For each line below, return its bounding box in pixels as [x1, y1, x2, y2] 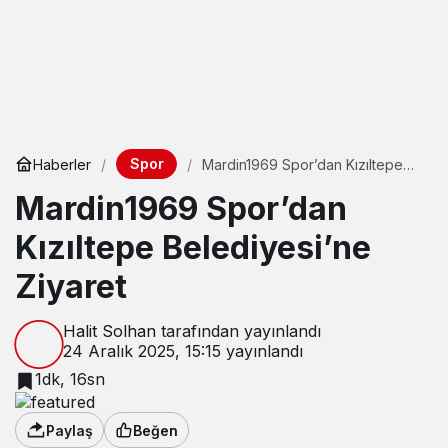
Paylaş [46, 421, 93, 439]
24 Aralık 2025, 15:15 [63, 341, 221, 361]
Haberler [33, 155, 91, 173]
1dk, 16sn [35, 369, 105, 389]
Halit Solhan [63, 321, 156, 341]
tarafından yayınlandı [156, 321, 321, 341]
